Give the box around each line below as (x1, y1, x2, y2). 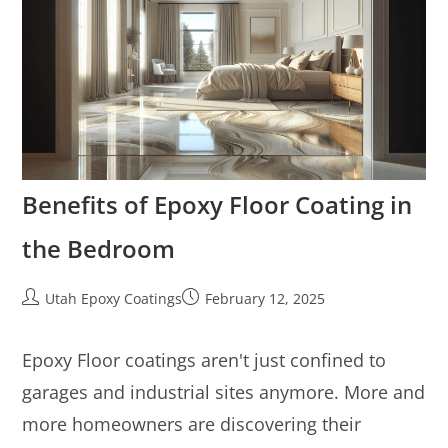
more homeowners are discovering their (22, 411, 362, 436)
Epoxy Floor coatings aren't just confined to (22, 347, 387, 372)
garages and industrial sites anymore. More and (22, 379, 426, 404)
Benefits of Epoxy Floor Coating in (22, 187, 413, 221)
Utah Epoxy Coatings (45, 288, 183, 308)
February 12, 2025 (205, 288, 326, 308)
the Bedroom (22, 231, 176, 265)
